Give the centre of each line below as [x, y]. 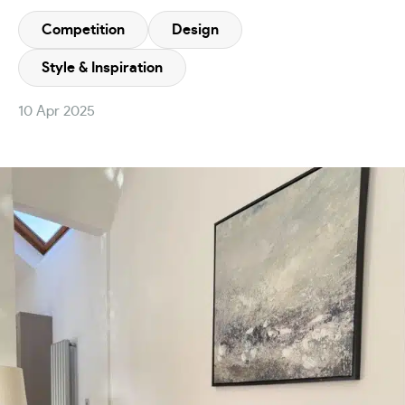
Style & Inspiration [102, 68]
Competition [83, 30]
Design [195, 30]
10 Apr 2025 [57, 112]
